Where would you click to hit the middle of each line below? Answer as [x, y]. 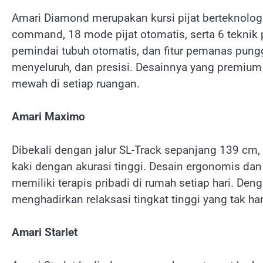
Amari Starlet [45, 232]
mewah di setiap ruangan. [76, 83]
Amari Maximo [48, 117]
